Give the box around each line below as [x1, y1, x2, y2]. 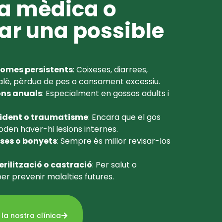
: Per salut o [92, 159, 137, 171]
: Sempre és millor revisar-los [57, 135, 170, 147]
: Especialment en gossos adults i [42, 88, 169, 100]
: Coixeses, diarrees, [73, 64, 148, 76]
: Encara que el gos [88, 111, 161, 123]
